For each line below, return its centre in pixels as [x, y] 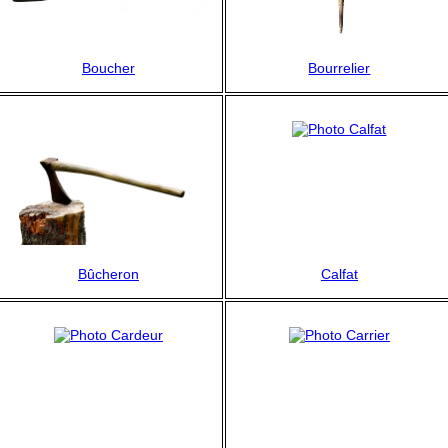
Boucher [108, 67]
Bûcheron [108, 273]
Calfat [339, 273]
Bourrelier [339, 67]
